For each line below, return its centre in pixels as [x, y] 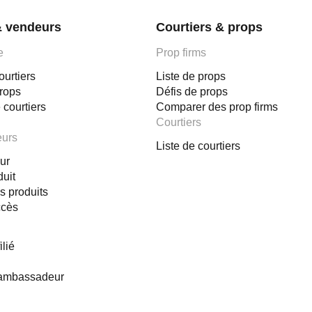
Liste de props [191, 76]
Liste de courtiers [198, 146]
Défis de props [192, 92]
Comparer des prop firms [217, 107]
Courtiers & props [209, 27]
